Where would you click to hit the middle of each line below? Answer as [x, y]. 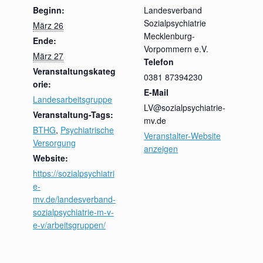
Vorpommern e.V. [176, 48]
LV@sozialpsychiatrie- [185, 107]
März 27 [48, 55]
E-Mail [156, 92]
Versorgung [54, 142]
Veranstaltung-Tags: [73, 114]
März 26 [48, 25]
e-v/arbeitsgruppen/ [69, 225]
